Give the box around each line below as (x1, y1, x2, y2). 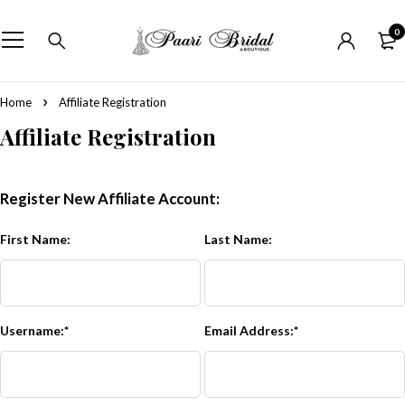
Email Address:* (212, 323, 299, 338)
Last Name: (211, 231, 273, 247)
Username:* (9, 323, 69, 338)
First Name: (7, 231, 71, 247)
